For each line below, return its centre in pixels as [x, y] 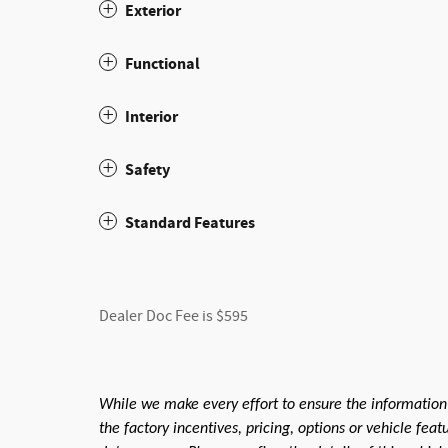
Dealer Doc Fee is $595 [173, 316]
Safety [147, 170]
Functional [162, 64]
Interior [151, 117]
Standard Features [190, 223]
